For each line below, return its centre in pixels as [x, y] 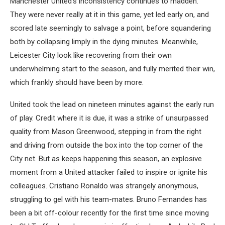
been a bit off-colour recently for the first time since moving [109, 213]
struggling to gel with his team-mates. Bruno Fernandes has [108, 199]
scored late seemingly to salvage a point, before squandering [110, 28]
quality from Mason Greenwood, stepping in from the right [106, 132]
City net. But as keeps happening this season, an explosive [106, 159]
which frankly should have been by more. [77, 82]
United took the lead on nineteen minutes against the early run [112, 104]
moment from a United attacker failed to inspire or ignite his [109, 172]
